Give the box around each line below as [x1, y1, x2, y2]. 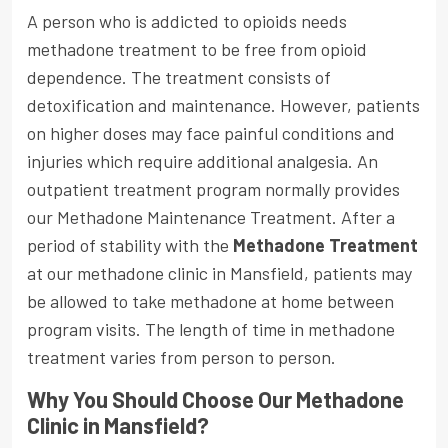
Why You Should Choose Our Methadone [27, 386, 404, 413]
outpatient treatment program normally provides [27, 178, 400, 201]
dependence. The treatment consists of [27, 66, 331, 89]
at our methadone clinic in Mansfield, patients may [27, 262, 412, 285]
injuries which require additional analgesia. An [27, 150, 378, 173]
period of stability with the [27, 234, 233, 257]
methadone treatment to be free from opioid [27, 38, 367, 61]
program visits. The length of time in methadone [27, 318, 395, 341]
